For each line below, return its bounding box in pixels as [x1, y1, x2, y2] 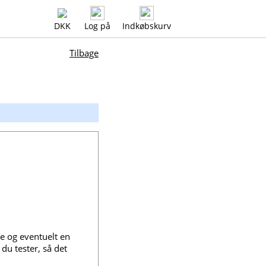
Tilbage [69, 47, 99, 59]
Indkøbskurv [122, 20, 171, 31]
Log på [84, 20, 110, 31]
